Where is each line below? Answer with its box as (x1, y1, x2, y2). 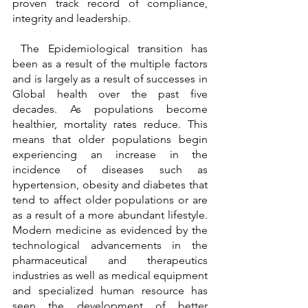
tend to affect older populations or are (12, 193, 208, 207)
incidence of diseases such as (12, 163, 208, 177)
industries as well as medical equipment (12, 269, 208, 283)
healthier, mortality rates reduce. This (12, 118, 208, 131)
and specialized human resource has (12, 284, 208, 298)
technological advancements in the (12, 239, 208, 252)
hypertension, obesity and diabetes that (12, 178, 208, 192)
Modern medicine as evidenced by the (12, 223, 208, 237)
